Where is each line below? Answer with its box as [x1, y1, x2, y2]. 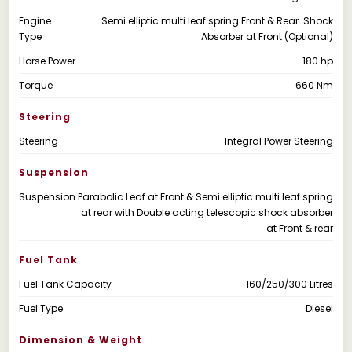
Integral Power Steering [225, 134, 333, 148]
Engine [19, 13, 51, 27]
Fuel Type [19, 301, 63, 315]
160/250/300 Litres [246, 277, 333, 291]
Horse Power [19, 53, 75, 68]
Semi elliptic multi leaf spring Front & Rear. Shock [101, 13, 333, 27]
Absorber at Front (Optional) [201, 29, 333, 43]
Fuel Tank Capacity [19, 277, 112, 291]
